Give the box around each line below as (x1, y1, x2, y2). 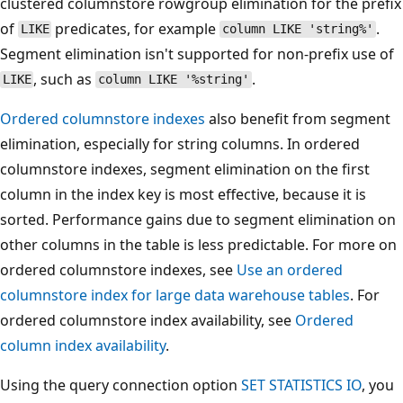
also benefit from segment (205, 108, 390, 129)
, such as (33, 68, 96, 89)
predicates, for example (51, 18, 220, 39)
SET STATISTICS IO (241, 374, 362, 395)
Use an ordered (237, 259, 343, 280)
